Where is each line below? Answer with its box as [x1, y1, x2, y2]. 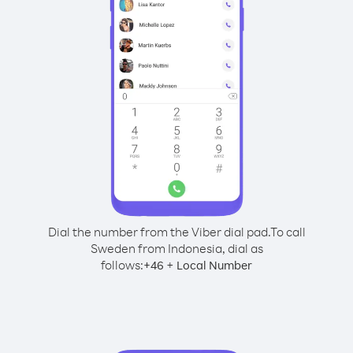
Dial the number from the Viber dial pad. [47, 224, 270, 240]
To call [269, 224, 306, 240]
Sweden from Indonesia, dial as [90, 240, 263, 256]
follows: [101, 257, 143, 273]
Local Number [176, 258, 252, 273]
